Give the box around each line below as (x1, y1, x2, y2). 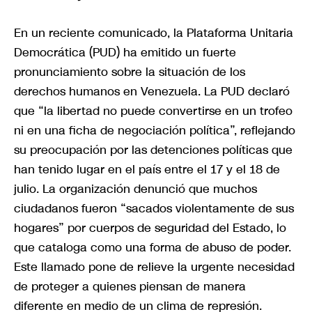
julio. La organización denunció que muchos (14, 180, 257, 197)
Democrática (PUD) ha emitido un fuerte (14, 43, 236, 61)
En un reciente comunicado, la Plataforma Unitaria (14, 24, 293, 41)
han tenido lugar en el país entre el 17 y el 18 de (14, 160, 280, 178)
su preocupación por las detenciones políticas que (14, 141, 292, 158)
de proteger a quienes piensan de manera (14, 277, 246, 295)
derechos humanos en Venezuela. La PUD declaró (14, 82, 290, 100)
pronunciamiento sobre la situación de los (14, 63, 245, 80)
